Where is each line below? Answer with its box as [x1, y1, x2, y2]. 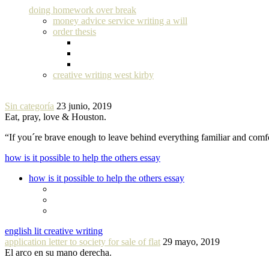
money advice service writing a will [53, 16, 187, 26]
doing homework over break [29, 5, 136, 16]
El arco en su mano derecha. [5, 247, 112, 258]
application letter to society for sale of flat [5, 237, 160, 247]
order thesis [53, 26, 96, 37]
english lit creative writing [5, 226, 103, 237]
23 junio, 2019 [56, 101, 112, 112]
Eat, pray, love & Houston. [5, 112, 106, 122]
